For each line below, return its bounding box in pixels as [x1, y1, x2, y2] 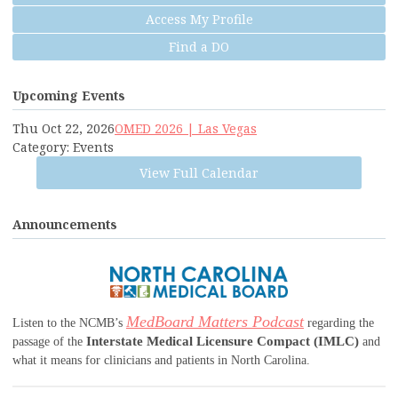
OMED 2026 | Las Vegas [115, 120, 257, 138]
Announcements [12, 216, 117, 234]
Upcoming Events [12, 87, 125, 105]
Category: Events [12, 139, 114, 156]
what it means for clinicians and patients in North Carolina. [12, 354, 314, 368]
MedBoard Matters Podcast [126, 313, 304, 331]
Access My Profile [145, 11, 253, 28]
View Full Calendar [139, 164, 259, 182]
